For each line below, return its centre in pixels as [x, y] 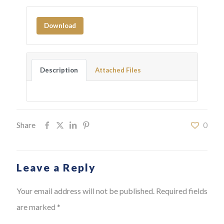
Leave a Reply [56, 167]
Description [59, 70]
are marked [37, 207]
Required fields [182, 191]
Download [60, 26]
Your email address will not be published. [85, 191]
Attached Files [118, 70]
